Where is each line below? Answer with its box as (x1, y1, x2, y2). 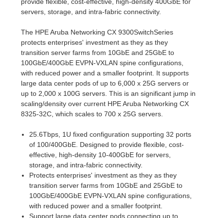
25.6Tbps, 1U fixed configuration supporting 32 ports (29, 130, 191, 138)
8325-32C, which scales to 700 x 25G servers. (21, 109, 163, 118)
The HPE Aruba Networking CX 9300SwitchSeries (21, 28, 174, 36)
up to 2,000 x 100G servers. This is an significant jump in (21, 89, 196, 97)
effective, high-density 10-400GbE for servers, (29, 150, 171, 159)
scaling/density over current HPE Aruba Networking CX (21, 99, 189, 108)
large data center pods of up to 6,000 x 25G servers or (21, 79, 189, 87)
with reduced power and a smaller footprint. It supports (21, 69, 189, 77)
